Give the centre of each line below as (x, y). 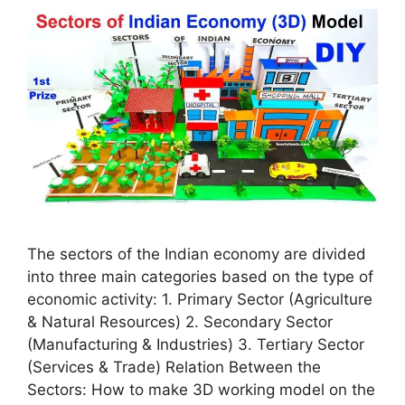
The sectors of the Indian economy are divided (197, 254)
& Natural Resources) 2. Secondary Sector (180, 321)
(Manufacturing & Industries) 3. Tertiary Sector (196, 344)
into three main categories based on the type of (200, 276)
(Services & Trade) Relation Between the (174, 367)
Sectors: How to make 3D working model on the (201, 389)
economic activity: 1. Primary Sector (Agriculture (200, 299)
